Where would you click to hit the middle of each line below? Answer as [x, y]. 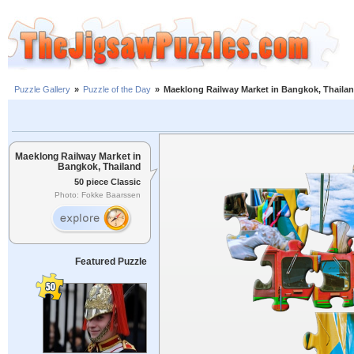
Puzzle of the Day [117, 90]
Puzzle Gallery [42, 90]
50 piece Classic [107, 181]
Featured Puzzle [111, 262]
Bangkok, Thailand [99, 166]
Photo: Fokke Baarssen [98, 195]
